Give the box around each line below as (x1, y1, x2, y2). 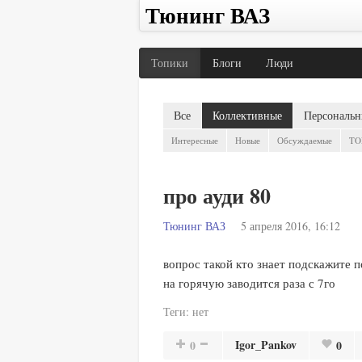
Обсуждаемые (277, 134, 332, 146)
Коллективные (213, 107, 282, 123)
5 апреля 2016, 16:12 (241, 218, 340, 234)
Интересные (171, 134, 218, 146)
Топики (151, 55, 188, 70)
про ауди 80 (163, 180, 271, 211)
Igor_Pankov (235, 336, 297, 353)
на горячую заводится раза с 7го (163, 275, 335, 291)
